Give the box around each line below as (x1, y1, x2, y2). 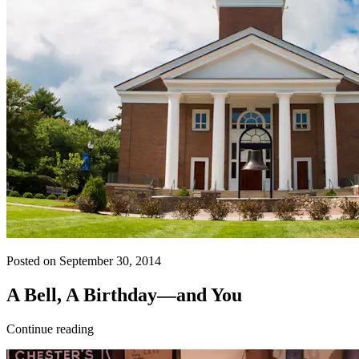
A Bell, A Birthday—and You (6, 284, 242, 305)
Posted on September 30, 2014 (6, 253, 161, 268)
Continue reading (6, 321, 94, 336)
